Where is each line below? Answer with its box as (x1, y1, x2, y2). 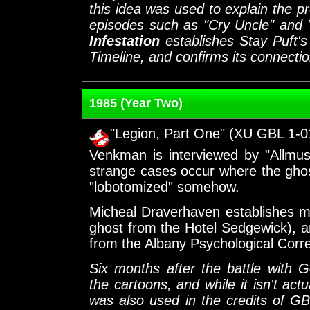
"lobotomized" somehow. (89, 179, 239, 194)
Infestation (89, 33, 160, 48)
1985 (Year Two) (89, 95, 183, 110)
